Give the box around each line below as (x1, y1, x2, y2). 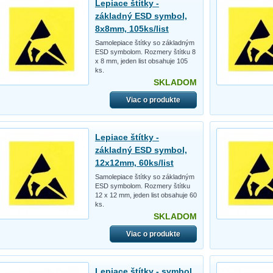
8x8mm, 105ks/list (94, 23, 169, 34)
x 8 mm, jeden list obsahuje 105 (94, 57, 188, 65)
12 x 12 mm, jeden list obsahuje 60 (94, 191, 197, 199)
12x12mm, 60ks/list (94, 157, 174, 168)
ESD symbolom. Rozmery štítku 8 (94, 48, 196, 55)
